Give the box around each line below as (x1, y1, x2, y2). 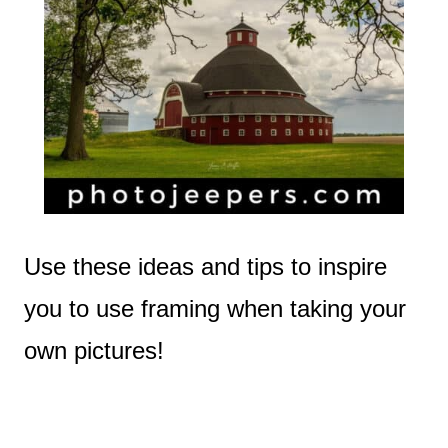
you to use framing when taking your (24, 294, 406, 322)
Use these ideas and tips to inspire (24, 252, 387, 280)
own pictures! (24, 336, 164, 364)
